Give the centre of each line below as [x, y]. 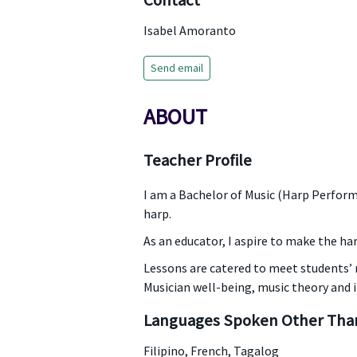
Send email [177, 68]
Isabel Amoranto [189, 30]
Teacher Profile [197, 160]
